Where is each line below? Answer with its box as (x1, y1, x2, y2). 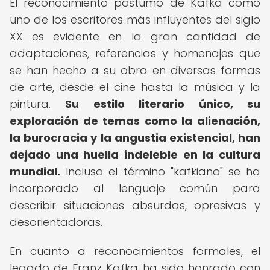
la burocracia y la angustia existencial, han (10, 130, 260, 145)
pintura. (10, 96, 66, 111)
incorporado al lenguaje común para (10, 181, 260, 196)
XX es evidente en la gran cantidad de (10, 29, 260, 44)
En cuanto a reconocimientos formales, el (10, 243, 260, 259)
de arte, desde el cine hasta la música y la (10, 80, 260, 95)
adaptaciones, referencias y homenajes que (10, 46, 260, 61)
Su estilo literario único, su (65, 96, 261, 111)
